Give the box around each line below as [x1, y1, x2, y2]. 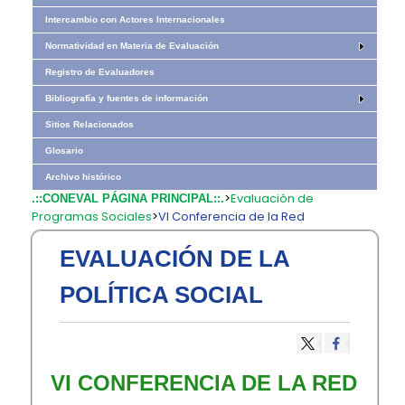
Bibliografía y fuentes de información [45, 93, 209, 103]
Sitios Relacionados [45, 119, 135, 129]
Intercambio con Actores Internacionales [45, 14, 226, 24]
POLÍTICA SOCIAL [60, 281, 264, 308]
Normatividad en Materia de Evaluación [45, 41, 220, 51]
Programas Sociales [32, 208, 153, 225]
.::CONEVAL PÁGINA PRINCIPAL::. [32, 192, 225, 205]
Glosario [45, 146, 84, 155]
